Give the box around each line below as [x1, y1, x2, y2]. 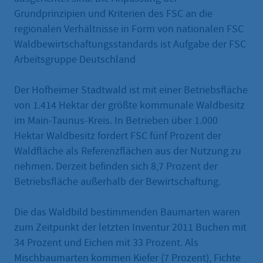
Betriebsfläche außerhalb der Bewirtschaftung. [14, 174, 221, 188]
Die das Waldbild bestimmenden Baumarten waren [14, 205, 240, 219]
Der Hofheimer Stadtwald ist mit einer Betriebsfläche [14, 83, 248, 97]
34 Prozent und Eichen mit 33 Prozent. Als [14, 235, 198, 249]
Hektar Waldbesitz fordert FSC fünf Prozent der [14, 129, 221, 143]
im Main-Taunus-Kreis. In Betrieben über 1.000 [14, 113, 218, 127]
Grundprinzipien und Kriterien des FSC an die [14, 6, 213, 21]
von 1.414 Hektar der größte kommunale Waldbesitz [14, 98, 245, 112]
